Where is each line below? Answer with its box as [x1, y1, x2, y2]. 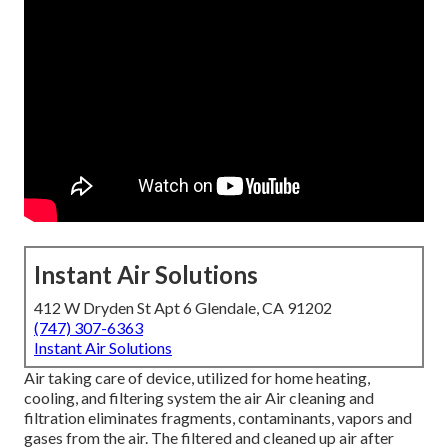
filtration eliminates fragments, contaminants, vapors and [24, 408, 412, 428]
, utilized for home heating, [191, 368, 370, 388]
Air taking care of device [24, 368, 191, 388]
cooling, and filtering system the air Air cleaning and [24, 388, 374, 408]
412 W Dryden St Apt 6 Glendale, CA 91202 [34, 298, 332, 318]
